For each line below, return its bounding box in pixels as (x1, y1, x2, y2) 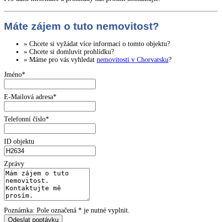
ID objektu (4, 138, 34, 146)
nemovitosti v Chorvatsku (97, 56, 168, 64)
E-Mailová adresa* (4, 93, 56, 101)
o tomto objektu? (120, 40, 170, 48)
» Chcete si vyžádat (24, 40, 80, 48)
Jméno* (4, 71, 25, 79)
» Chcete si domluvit (24, 48, 84, 56)
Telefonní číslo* (4, 115, 49, 123)
